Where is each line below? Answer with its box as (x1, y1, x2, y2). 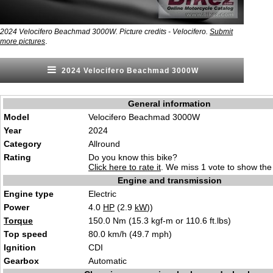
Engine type (4, 189, 54, 199)
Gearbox (4, 256, 39, 266)
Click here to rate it (88, 162, 161, 172)
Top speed (4, 229, 48, 239)
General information (128, 99, 211, 108)
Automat (88, 256, 121, 266)
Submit (210, 27, 233, 36)
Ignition (4, 243, 36, 252)
